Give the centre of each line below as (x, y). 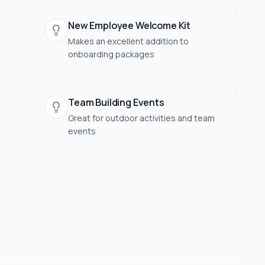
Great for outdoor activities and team (141, 118)
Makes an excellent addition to (128, 41)
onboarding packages (111, 54)
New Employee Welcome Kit (130, 25)
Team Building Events (116, 102)
